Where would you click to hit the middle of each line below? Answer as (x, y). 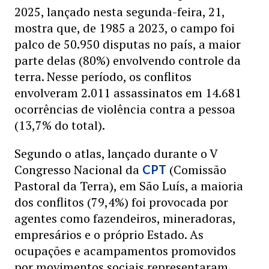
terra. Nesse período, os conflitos (103, 77)
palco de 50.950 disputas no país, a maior (128, 44)
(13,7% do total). (60, 125)
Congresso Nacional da (78, 170)
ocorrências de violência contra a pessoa (125, 109)
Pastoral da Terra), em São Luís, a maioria (129, 186)
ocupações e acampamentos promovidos (125, 251)
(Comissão (196, 170)
